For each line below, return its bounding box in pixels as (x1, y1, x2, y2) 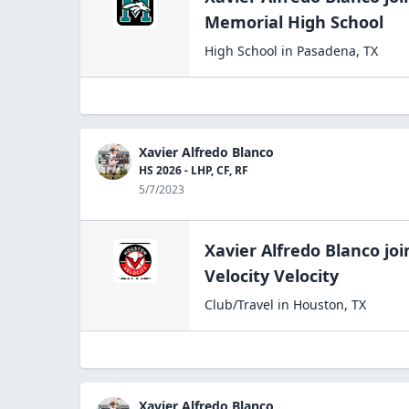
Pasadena (297, 42, 356, 59)
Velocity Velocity (204, 265, 339, 287)
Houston (293, 296, 344, 313)
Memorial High (204, 11, 326, 33)
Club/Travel (204, 296, 274, 313)
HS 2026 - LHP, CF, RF (139, 163, 248, 178)
